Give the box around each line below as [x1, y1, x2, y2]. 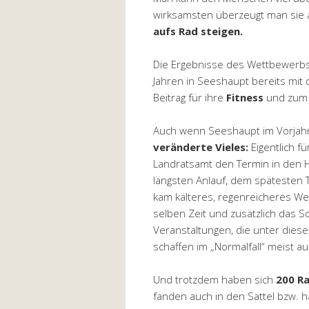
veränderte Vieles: [153, 139, 248, 154]
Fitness [226, 90, 263, 104]
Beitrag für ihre [153, 90, 226, 104]
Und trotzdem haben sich [153, 272, 276, 286]
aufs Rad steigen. [153, 23, 243, 38]
